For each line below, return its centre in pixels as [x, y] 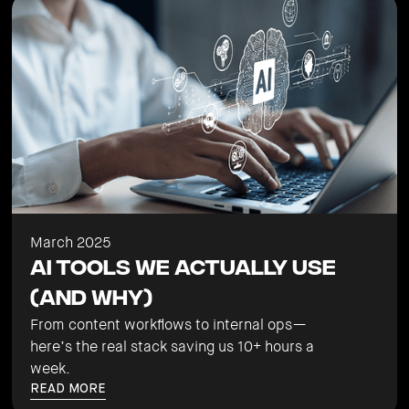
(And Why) [92, 298]
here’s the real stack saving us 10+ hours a [173, 346]
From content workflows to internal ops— [169, 324]
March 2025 [71, 242]
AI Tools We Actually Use [184, 268]
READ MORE [68, 388]
